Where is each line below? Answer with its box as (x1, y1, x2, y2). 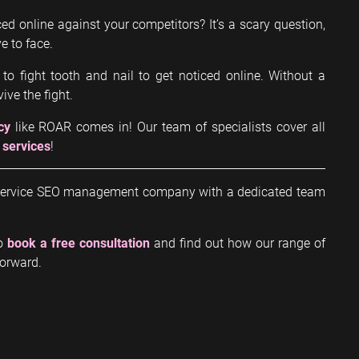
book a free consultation (7, 233, 150, 251)
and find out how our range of (150, 233, 325, 251)
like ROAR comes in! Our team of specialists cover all (10, 117, 326, 135)
